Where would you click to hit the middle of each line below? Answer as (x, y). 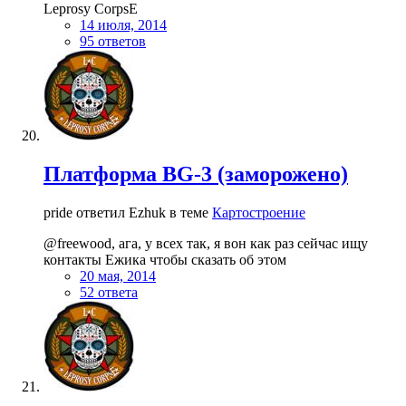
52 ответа (109, 292)
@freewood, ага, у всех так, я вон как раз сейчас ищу (206, 243)
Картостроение (259, 212)
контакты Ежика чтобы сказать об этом (165, 259)
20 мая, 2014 (118, 275)
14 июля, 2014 (123, 25)
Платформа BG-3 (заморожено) (196, 174)
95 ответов (113, 42)
